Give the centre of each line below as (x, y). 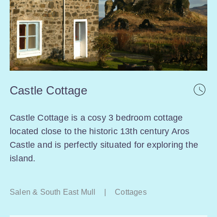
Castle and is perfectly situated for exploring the (104, 145)
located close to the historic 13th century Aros (100, 132)
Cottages (131, 192)
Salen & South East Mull (53, 192)
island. (23, 159)
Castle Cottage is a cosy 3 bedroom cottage (96, 118)
